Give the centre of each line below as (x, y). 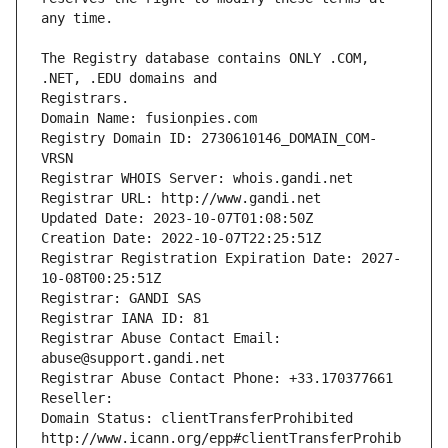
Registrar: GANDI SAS (121, 298)
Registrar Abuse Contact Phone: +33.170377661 (217, 378)
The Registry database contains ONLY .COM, (205, 58)
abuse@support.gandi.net (133, 358)
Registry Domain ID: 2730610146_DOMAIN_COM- (209, 138)
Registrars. (85, 98)
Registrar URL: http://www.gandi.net (181, 198)
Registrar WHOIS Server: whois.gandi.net (197, 178)
